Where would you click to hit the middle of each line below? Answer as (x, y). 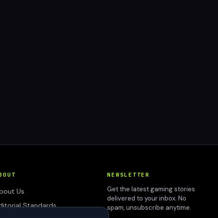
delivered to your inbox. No (147, 198)
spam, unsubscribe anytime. (149, 207)
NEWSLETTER (128, 174)
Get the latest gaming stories (151, 189)
